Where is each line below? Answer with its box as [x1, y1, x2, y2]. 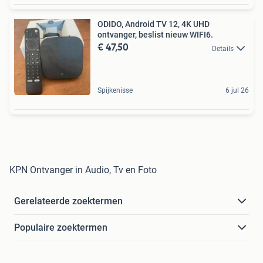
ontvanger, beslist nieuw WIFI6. [97, 30, 213, 40]
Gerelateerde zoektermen [14, 195, 123, 207]
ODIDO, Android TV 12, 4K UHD [97, 19, 210, 29]
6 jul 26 [225, 86, 249, 95]
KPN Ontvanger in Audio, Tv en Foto [9, 164, 157, 176]
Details [212, 44, 234, 53]
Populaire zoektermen [14, 222, 107, 234]
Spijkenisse [97, 86, 133, 95]
